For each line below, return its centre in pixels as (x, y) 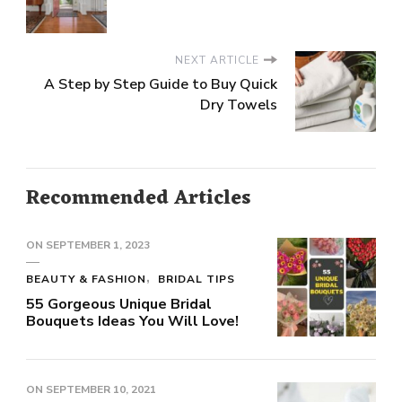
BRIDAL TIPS (197, 279)
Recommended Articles (138, 198)
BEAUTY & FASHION (86, 279)
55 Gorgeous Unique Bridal (119, 304)
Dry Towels (239, 105)
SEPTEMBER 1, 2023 (98, 245)
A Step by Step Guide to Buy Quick (161, 84)
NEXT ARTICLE (217, 60)
